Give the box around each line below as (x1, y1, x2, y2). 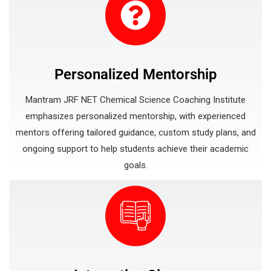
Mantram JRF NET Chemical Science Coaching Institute (25, 94, 246, 105)
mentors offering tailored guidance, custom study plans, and (15, 127, 256, 138)
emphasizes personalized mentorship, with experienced (25, 111, 246, 122)
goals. (123, 160, 148, 171)
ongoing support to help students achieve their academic (22, 143, 249, 154)
